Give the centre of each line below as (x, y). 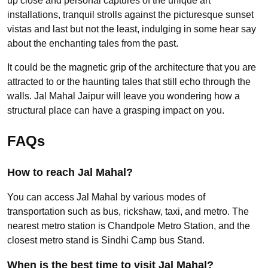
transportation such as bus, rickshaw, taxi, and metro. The (128, 211)
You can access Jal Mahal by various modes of (106, 197)
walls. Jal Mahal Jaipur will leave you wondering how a (124, 96)
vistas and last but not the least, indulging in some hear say (132, 29)
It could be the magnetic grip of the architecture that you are (132, 67)
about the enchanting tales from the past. (93, 43)
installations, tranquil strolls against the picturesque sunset (130, 14)
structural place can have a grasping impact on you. (116, 110)
